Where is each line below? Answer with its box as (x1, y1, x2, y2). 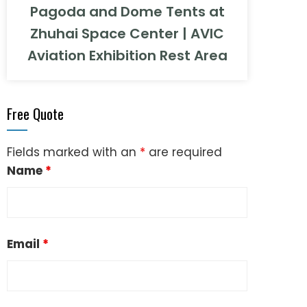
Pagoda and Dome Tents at (29, 2, 225, 21)
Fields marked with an (7, 144, 140, 160)
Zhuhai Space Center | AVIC (30, 24, 224, 43)
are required (145, 144, 222, 160)
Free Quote (7, 103, 64, 124)
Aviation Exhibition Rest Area (27, 46, 228, 65)
